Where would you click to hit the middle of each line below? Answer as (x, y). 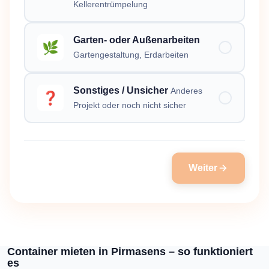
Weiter (203, 168)
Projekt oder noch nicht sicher (130, 105)
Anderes (186, 91)
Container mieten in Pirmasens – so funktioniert (130, 252)
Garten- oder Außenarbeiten (137, 40)
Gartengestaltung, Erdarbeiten (131, 55)
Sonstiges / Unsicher (121, 90)
